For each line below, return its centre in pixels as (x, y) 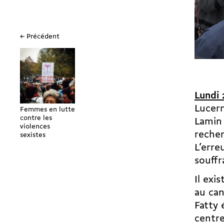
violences (35, 126)
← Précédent (40, 37)
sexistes (33, 135)
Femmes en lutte (47, 109)
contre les (36, 118)
